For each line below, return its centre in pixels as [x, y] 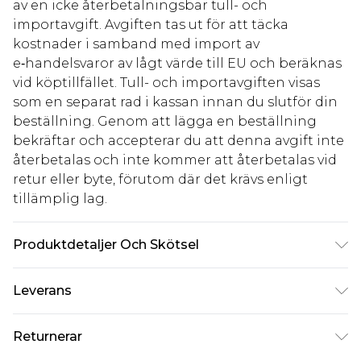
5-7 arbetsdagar [64, 349]
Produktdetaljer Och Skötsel [106, 245]
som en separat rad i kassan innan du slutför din [175, 102]
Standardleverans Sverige [96, 330]
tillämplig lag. [60, 199]
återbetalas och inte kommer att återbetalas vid [175, 160]
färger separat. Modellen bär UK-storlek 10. [156, 301]
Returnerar [48, 337]
